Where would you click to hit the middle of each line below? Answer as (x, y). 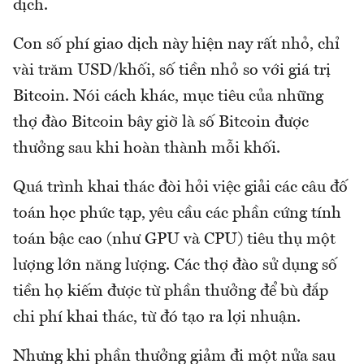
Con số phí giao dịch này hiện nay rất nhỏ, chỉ (176, 45)
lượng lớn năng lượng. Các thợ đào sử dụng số (175, 266)
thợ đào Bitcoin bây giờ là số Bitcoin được (161, 123)
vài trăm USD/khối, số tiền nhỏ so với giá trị (172, 71)
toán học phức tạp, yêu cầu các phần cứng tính (177, 214)
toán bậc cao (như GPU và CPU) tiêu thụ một (174, 240)
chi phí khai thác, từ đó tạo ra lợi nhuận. (157, 318)
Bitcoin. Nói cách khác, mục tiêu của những (168, 97)
